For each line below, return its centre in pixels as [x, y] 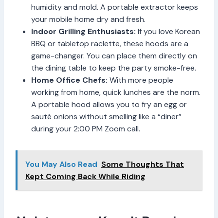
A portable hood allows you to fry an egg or [109, 105]
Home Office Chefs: [69, 80]
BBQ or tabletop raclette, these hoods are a [110, 44]
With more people [140, 80]
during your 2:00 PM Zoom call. [86, 129]
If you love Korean [168, 32]
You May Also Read [61, 164]
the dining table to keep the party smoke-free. [114, 68]
